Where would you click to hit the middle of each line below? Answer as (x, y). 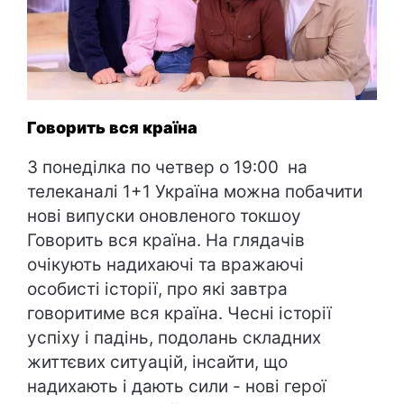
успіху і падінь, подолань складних (174, 337)
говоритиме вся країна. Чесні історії (179, 313)
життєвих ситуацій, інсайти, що (157, 362)
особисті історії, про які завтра (157, 289)
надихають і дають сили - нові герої (177, 386)
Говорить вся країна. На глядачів (166, 240)
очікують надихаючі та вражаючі (165, 264)
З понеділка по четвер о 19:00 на (167, 167)
